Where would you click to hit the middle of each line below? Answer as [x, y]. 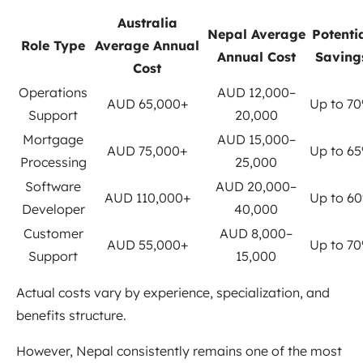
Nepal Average [256, 34]
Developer [53, 209]
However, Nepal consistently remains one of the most [179, 351]
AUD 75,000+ [147, 151]
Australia [147, 23]
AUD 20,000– [256, 187]
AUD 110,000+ [147, 198]
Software [53, 187]
